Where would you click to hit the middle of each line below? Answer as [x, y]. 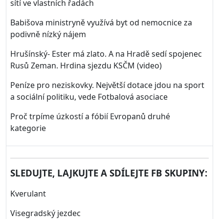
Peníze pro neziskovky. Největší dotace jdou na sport [107, 85]
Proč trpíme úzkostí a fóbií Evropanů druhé [90, 116]
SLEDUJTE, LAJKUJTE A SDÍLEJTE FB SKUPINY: [109, 173]
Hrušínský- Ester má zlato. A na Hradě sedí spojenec [106, 54]
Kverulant [28, 194]
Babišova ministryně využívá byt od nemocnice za [101, 22]
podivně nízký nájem [48, 34]
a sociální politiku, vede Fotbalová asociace [89, 97]
